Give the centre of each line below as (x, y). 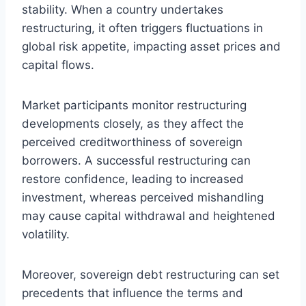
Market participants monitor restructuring (134, 105)
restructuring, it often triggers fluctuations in (142, 28)
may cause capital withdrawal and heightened (149, 215)
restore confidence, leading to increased (133, 179)
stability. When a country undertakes (123, 9)
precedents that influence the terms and (133, 293)
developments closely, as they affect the (133, 123)
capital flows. (58, 65)
